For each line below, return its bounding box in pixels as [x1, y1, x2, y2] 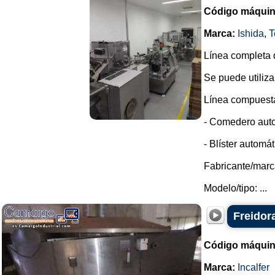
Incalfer [238, 262, 269, 273]
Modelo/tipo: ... [204, 183, 267, 193]
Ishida [238, 28, 264, 39]
